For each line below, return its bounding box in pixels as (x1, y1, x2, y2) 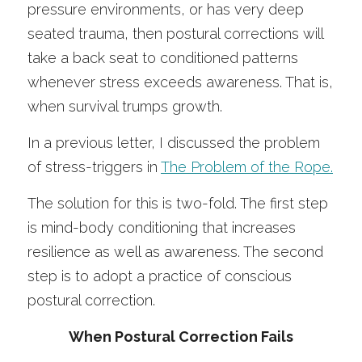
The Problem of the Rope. (161, 158, 333, 175)
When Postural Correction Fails (69, 328, 293, 345)
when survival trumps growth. (27, 98, 226, 115)
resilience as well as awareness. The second (27, 243, 323, 260)
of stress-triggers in (27, 158, 161, 175)
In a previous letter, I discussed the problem (27, 134, 320, 151)
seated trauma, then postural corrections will (27, 25, 323, 42)
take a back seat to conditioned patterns (27, 49, 298, 66)
